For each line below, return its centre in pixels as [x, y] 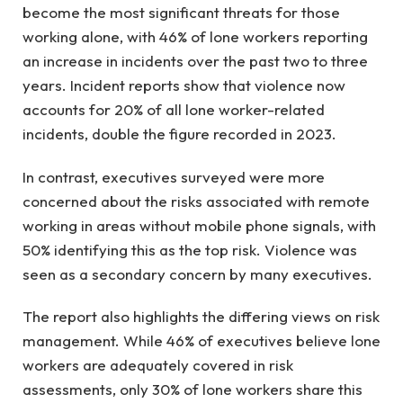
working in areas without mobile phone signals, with [199, 225]
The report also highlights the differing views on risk [201, 316]
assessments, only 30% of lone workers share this [193, 389]
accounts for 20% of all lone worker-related [174, 110]
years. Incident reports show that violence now [184, 85]
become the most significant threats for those [181, 13]
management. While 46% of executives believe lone [201, 340]
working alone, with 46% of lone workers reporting [195, 37]
